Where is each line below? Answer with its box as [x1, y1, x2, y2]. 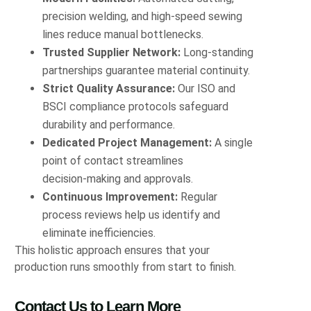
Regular [178, 190, 218, 203]
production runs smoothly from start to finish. [15, 260, 237, 274]
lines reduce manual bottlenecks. [42, 27, 204, 41]
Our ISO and [175, 81, 236, 95]
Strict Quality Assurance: [42, 81, 176, 95]
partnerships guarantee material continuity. [42, 63, 251, 77]
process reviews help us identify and [42, 208, 221, 221]
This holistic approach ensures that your [15, 243, 210, 257]
